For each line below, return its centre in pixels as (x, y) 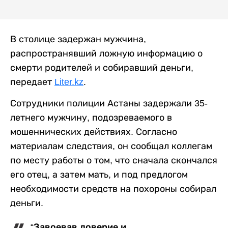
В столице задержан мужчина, (78, 39)
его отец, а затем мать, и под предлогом (99, 175)
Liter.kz (69, 82)
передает (32, 82)
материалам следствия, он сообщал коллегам (111, 146)
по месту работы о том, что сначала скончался (114, 160)
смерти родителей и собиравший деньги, (102, 68)
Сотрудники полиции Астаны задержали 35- (109, 103)
